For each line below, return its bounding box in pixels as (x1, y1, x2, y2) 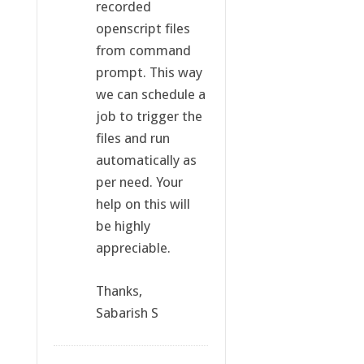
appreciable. (95, 239, 171, 256)
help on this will (95, 195, 190, 212)
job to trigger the (95, 107, 202, 124)
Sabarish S (95, 304, 158, 321)
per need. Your (95, 173, 183, 190)
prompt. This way (95, 63, 202, 80)
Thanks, (95, 282, 142, 299)
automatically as (95, 151, 197, 168)
